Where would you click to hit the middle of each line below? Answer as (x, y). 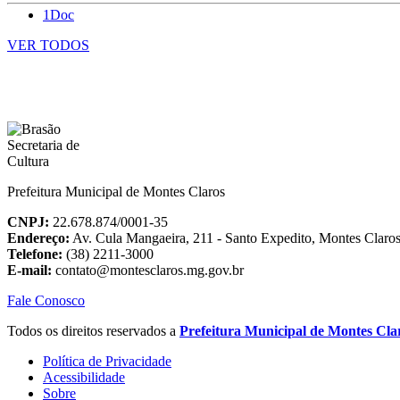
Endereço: (38, 238)
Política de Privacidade (107, 362)
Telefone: (35, 254)
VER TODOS (48, 46)
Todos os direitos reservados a (93, 331)
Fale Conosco (46, 301)
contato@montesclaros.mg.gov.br (148, 271)
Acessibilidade (84, 378)
